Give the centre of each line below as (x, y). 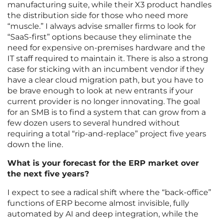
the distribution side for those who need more (98, 16)
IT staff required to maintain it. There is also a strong (108, 59)
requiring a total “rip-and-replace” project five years (107, 134)
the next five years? (48, 174)
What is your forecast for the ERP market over (103, 163)
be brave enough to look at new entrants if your (100, 91)
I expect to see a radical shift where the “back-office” (109, 193)
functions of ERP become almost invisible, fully (98, 203)
